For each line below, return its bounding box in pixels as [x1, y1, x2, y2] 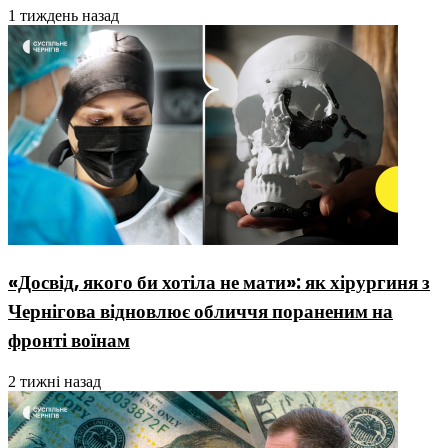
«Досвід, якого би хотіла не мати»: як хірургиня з [8, 268, 430, 296]
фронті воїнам [8, 326, 130, 354]
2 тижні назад [8, 373, 101, 391]
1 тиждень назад [8, 6, 119, 24]
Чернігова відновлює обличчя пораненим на [8, 297, 393, 325]
